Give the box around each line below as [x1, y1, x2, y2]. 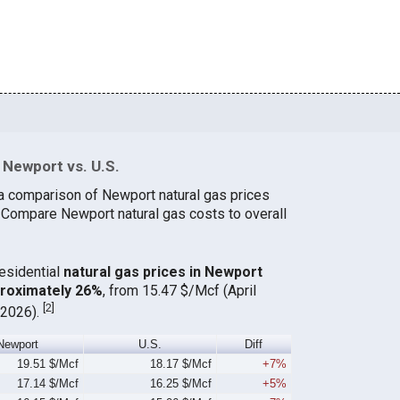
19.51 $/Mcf [17, 357, 79, 371]
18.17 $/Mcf [150, 357, 212, 371]
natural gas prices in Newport [62, 262, 262, 280]
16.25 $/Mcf [150, 377, 212, 391]
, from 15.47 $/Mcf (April [102, 281, 256, 299]
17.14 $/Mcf [17, 377, 79, 391]
